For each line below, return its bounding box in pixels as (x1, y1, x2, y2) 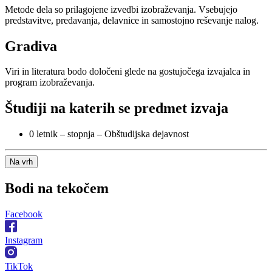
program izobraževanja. (5, 77, 95, 88)
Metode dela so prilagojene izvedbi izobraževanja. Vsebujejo (5, 4, 237, 15)
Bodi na (5, 180, 53, 197)
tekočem (53, 180, 109, 197)
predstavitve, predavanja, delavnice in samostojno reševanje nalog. (5, 15, 259, 25)
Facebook (5, 209, 42, 220)
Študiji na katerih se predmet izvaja (5, 100, 228, 117)
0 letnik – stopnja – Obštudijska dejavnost (29, 129, 189, 140)
